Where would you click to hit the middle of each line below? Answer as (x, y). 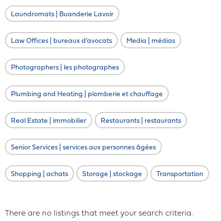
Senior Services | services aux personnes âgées (83, 148)
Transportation (180, 174)
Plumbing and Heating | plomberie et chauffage (87, 94)
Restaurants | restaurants (141, 121)
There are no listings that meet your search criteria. (99, 214)
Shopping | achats (39, 174)
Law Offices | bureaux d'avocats (61, 41)
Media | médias (151, 41)
